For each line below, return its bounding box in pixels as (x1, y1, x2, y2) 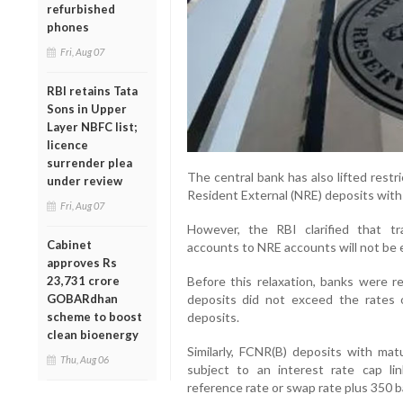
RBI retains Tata (47, 83, 138, 98)
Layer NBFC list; (47, 119, 137, 134)
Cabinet (47, 237, 92, 252)
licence (47, 137, 88, 152)
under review (47, 173, 122, 188)
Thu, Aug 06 (60, 353, 109, 365)
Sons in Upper (47, 101, 127, 116)
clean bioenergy (47, 327, 139, 342)
